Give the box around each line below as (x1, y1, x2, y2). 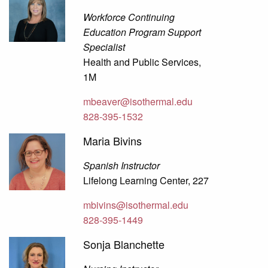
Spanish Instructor (83, 159, 160, 173)
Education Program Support (83, 25, 202, 39)
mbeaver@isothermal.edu (83, 95, 193, 109)
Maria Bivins (83, 133, 142, 149)
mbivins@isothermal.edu (83, 198, 189, 212)
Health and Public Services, (83, 55, 202, 69)
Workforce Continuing (83, 10, 175, 25)
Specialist (83, 40, 126, 54)
